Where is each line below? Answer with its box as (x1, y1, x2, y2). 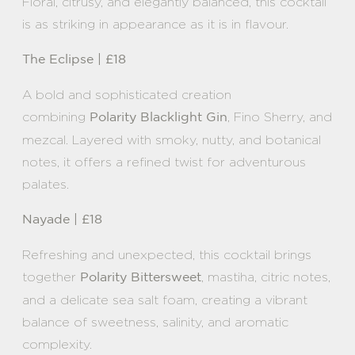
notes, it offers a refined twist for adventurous (22, 155, 306, 169)
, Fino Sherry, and (227, 109, 332, 124)
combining (22, 109, 90, 124)
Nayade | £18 (22, 213, 102, 226)
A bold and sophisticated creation (22, 87, 231, 101)
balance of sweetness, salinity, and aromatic (22, 315, 288, 329)
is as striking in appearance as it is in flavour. (22, 17, 288, 31)
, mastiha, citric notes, (201, 269, 330, 284)
